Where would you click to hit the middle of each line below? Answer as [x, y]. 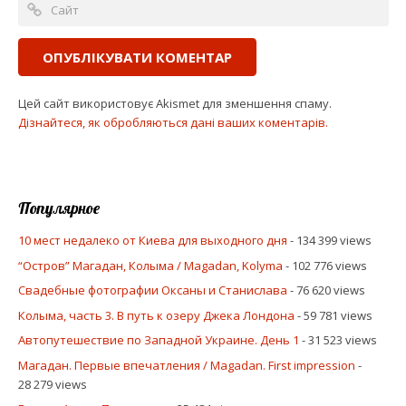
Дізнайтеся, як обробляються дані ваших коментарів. [173, 122]
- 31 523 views [338, 340]
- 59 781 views [333, 315]
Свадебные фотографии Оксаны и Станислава [152, 290]
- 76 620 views [326, 290]
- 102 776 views [324, 265]
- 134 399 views [329, 241]
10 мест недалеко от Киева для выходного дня [152, 241]
